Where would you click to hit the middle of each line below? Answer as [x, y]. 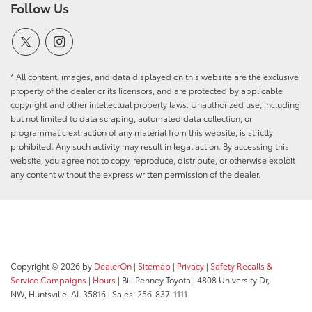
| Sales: [122, 294]
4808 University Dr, [232, 280]
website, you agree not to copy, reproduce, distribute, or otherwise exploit [153, 160]
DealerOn [113, 266]
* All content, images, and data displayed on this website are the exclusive [155, 77]
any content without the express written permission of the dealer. [135, 174]
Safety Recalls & [241, 266]
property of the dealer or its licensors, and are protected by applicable [147, 91]
